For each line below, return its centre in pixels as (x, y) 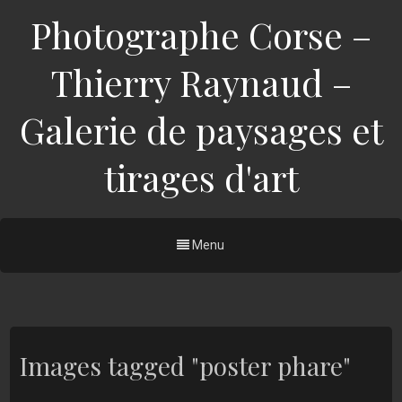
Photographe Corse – (201, 35)
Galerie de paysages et (201, 130)
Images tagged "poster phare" (185, 366)
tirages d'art (201, 177)
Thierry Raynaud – (201, 82)
